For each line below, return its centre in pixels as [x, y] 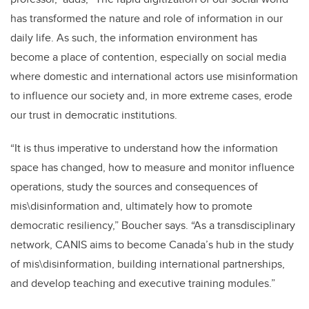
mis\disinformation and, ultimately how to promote [131, 206]
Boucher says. [155, 226]
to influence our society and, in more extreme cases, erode [151, 96]
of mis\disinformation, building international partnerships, [148, 264]
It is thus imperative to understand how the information [146, 148]
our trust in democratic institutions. [94, 115]
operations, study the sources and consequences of [134, 187]
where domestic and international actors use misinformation [154, 77]
